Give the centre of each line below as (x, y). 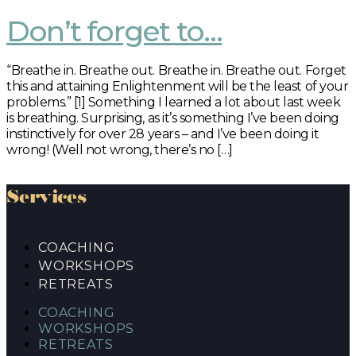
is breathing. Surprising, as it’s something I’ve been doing (173, 118)
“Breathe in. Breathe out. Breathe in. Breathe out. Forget (176, 70)
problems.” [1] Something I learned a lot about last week (174, 102)
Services (46, 199)
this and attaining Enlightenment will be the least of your (178, 86)
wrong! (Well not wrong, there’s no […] (120, 150)
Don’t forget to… (114, 31)
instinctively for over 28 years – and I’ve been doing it (163, 134)
